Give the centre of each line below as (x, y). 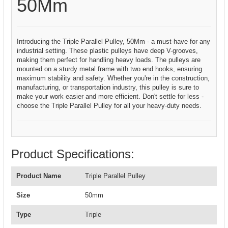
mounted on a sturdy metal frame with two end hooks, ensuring (109, 69)
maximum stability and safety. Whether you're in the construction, (113, 78)
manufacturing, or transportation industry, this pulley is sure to (108, 87)
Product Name (39, 176)
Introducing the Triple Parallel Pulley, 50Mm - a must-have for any (113, 41)
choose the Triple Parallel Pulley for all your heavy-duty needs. (109, 106)
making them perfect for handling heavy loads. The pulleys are (109, 60)
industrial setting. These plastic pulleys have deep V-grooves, (107, 51)
